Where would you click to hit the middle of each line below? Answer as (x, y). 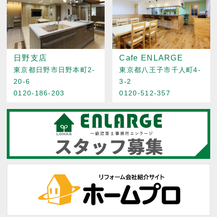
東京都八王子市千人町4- (160, 70)
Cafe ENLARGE (151, 58)
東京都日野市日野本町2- (54, 70)
